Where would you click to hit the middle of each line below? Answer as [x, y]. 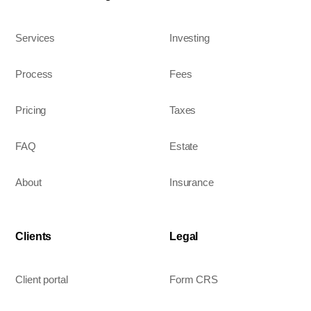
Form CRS [194, 280]
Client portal [42, 280]
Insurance [192, 183]
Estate [184, 146]
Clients [34, 237]
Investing [190, 38]
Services [35, 38]
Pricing [31, 110]
